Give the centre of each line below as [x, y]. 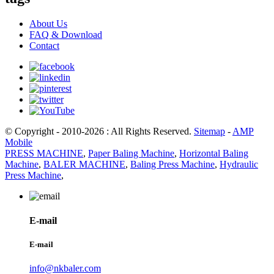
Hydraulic [239, 165]
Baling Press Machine [172, 165]
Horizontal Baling [214, 154]
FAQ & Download [66, 35]
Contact [44, 46]
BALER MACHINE [84, 165]
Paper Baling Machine [131, 154]
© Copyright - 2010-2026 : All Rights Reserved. [99, 131]
